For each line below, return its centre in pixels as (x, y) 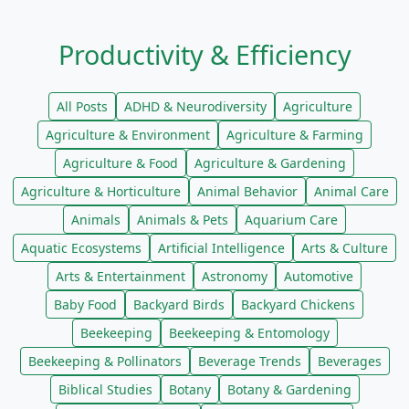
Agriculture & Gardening (270, 163)
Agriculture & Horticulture (100, 191)
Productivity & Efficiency (204, 54)
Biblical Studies (105, 389)
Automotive (319, 276)
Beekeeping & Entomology (249, 333)
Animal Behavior (247, 191)
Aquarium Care (291, 220)
